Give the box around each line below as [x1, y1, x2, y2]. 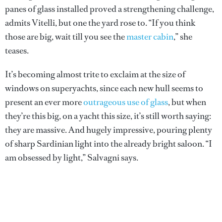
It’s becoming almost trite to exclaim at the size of [5, 68, 185, 80]
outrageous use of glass [83, 96, 168, 108]
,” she [173, 30, 192, 43]
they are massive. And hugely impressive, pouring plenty [5, 123, 212, 136]
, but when [168, 96, 206, 108]
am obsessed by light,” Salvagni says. [5, 151, 138, 164]
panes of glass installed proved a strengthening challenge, [5, 2, 214, 15]
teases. [5, 44, 29, 56]
